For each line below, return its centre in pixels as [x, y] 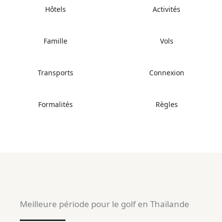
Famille [55, 41]
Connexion [166, 73]
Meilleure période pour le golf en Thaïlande [105, 204]
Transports [55, 73]
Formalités [55, 105]
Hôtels [55, 9]
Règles [166, 105]
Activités [166, 9]
